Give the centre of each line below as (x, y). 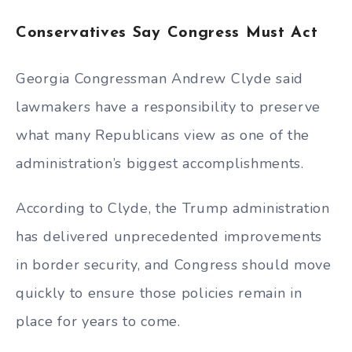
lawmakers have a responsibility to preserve (169, 106)
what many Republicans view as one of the (163, 135)
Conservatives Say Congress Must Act (167, 33)
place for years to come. (98, 321)
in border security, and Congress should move (174, 264)
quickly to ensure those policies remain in (159, 293)
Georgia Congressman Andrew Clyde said (159, 78)
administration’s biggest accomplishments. (160, 163)
